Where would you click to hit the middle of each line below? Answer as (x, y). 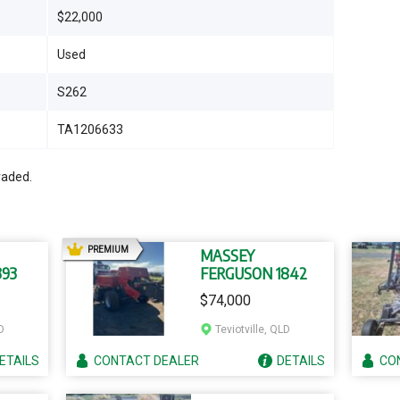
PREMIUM (108, 249)
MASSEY (227, 255)
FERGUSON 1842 (254, 273)
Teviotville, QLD (253, 329)
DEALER (176, 360)
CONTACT (124, 360)
